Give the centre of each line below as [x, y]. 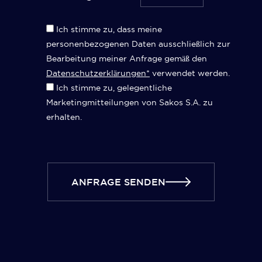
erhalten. [64, 117]
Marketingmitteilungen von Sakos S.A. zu [130, 103]
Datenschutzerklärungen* [98, 73]
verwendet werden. [190, 73]
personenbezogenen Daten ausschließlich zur [138, 44]
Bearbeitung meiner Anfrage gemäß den [127, 59]
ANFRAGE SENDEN [119, 182]
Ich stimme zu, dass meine [109, 30]
